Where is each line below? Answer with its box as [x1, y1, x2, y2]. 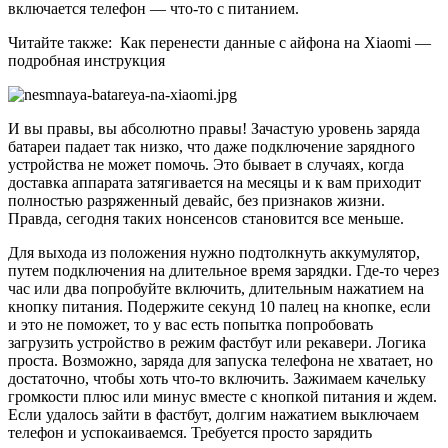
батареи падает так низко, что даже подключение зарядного [8, 137, 415, 155]
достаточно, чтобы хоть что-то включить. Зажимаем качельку [8, 369, 426, 387]
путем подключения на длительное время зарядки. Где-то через [8, 261, 439, 279]
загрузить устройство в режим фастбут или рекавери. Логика [8, 333, 426, 351]
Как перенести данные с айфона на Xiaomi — [120, 33, 431, 51]
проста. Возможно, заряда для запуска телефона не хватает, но [8, 351, 433, 369]
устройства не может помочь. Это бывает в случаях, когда [8, 155, 404, 173]
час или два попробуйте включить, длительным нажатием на [8, 279, 424, 297]
